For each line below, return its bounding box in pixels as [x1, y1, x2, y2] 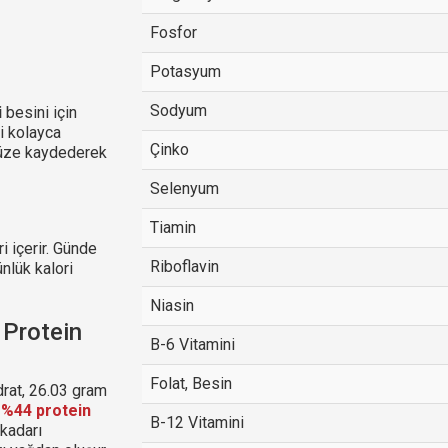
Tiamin [149, 218, 196, 237]
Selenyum [149, 179, 219, 198]
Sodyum [149, 101, 207, 120]
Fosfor [149, 23, 197, 42]
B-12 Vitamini [149, 413, 244, 432]
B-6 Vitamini [149, 335, 235, 354]
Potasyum [149, 62, 221, 81]
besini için [2, 102, 77, 122]
